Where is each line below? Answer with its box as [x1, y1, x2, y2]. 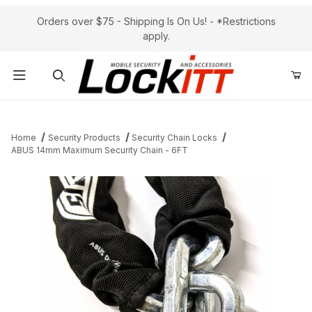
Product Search [20, 105, 93, 118]
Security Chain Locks [132, 132, 218, 143]
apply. [142, 30, 170, 42]
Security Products [47, 132, 120, 143]
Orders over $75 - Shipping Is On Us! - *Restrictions [36, 15, 276, 27]
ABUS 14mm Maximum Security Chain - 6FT [11, 145, 188, 156]
